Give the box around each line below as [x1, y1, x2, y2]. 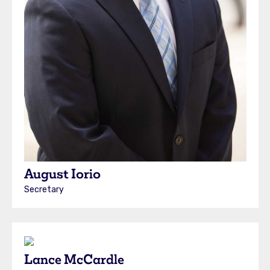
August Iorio [24, 165, 101, 182]
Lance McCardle [24, 250, 124, 268]
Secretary [24, 184, 64, 195]
